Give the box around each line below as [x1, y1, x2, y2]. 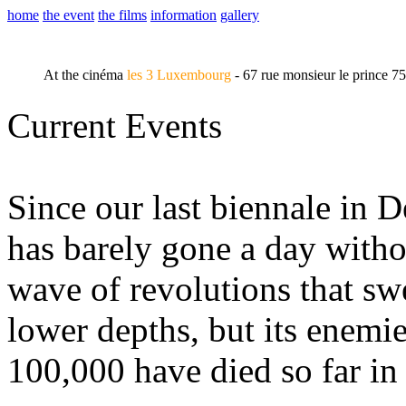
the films [98, 7, 147, 23]
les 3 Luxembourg [127, 67, 231, 82]
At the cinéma [25, 67, 127, 82]
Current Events [7, 106, 222, 145]
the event [43, 7, 94, 23]
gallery [220, 7, 259, 23]
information [150, 7, 217, 23]
